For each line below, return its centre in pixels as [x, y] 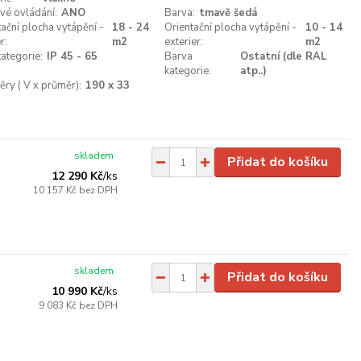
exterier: [183, 42]
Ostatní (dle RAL [284, 56]
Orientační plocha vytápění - [230, 27]
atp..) [254, 71]
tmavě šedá [228, 13]
